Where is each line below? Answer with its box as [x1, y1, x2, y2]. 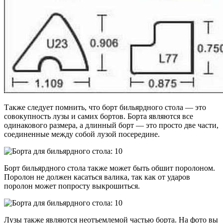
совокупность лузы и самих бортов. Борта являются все [4, 112, 193, 121]
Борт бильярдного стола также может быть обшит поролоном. [4, 164, 215, 173]
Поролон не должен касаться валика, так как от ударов [4, 173, 190, 182]
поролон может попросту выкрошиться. [4, 182, 140, 191]
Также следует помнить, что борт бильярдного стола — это [4, 103, 206, 112]
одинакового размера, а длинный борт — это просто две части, [4, 121, 219, 130]
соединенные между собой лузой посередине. [4, 130, 160, 139]
